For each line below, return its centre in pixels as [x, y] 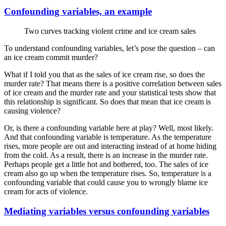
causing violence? [32, 111]
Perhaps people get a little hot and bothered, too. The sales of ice [106, 164]
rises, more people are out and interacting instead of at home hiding [110, 146]
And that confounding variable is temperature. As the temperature [108, 137]
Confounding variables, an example [78, 12]
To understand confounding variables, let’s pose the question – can [109, 48]
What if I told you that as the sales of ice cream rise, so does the [104, 75]
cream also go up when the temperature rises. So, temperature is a [108, 174]
